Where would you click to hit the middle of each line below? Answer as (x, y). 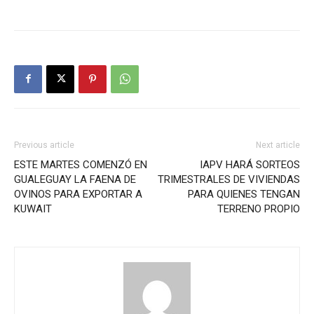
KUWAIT (33, 209)
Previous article (44, 145)
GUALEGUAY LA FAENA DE (75, 179)
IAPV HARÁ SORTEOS (250, 164)
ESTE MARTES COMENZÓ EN (81, 164)
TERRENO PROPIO (259, 209)
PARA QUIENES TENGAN (244, 194)
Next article (278, 145)
